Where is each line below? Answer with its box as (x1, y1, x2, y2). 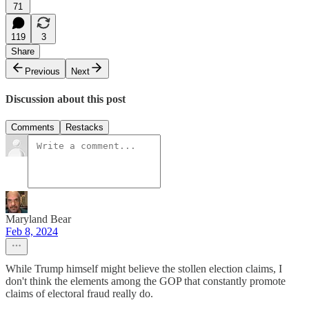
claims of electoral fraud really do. (6, 288, 153, 300)
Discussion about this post (6, 92, 126, 105)
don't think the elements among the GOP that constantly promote (6, 275, 286, 288)
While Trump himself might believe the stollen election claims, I (6, 263, 282, 275)
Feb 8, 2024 (6, 226, 58, 238)
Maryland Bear (6, 213, 71, 226)
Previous (25, 66, 60, 77)
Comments (11, 122, 54, 133)
